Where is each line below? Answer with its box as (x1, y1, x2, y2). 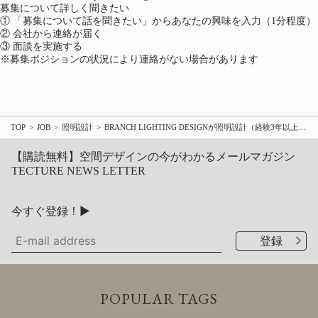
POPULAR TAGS (99, 288, 219, 308)
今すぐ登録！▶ (11, 203, 90, 218)
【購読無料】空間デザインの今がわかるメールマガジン (11, 150, 307, 163)
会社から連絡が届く (13, 28, 102, 39)
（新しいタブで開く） (128, 1, 228, 13)
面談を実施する (13, 40, 82, 52)
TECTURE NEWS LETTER (11, 164, 146, 177)
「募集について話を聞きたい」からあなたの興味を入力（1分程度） (13, 15, 316, 26)
